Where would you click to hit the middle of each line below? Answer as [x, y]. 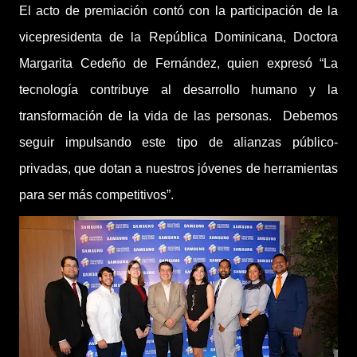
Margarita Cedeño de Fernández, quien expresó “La [178, 63]
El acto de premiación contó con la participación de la [178, 10]
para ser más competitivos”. [96, 194]
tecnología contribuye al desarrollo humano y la [178, 89]
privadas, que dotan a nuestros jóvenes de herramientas [178, 168]
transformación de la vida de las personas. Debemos [178, 116]
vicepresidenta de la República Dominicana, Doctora [178, 37]
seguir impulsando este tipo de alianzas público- [178, 142]
